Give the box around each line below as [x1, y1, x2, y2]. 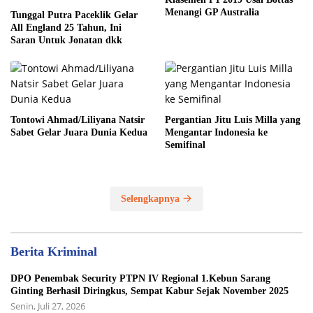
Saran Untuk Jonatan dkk [10, 35, 122, 46]
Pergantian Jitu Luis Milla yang [165, 115, 300, 126]
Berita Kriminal [10, 245, 97, 259]
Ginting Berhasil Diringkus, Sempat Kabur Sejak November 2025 [10, 286, 289, 297]
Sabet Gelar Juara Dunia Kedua [10, 127, 147, 138]
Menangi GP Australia [165, 7, 259, 18]
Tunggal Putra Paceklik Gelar [10, 10, 138, 21]
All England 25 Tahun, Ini [10, 22, 122, 34]
